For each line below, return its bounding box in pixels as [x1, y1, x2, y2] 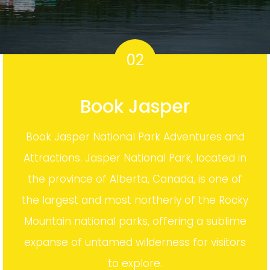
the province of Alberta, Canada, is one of [28, 172, 242, 186]
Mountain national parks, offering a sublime [24, 214, 246, 228]
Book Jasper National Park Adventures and [25, 130, 245, 144]
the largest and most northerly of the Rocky [22, 193, 248, 207]
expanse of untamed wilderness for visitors [24, 235, 246, 250]
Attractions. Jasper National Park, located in [24, 151, 246, 165]
